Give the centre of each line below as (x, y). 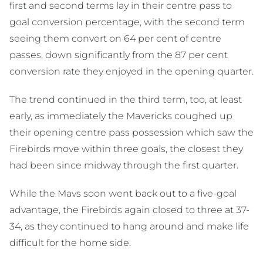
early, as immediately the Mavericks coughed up (121, 116)
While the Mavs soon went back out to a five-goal (123, 193)
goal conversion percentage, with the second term (127, 22)
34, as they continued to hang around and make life (129, 226)
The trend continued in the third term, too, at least (126, 99)
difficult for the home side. (70, 242)
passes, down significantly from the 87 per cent (119, 55)
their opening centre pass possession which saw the (131, 132)
